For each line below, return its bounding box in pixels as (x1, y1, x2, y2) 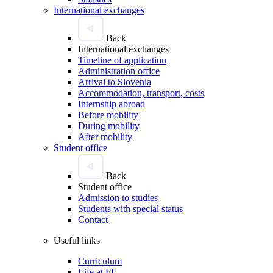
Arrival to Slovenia (78, 76, 151, 87)
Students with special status (78, 203, 183, 214)
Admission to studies (78, 192, 158, 203)
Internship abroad (78, 98, 145, 109)
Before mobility (78, 109, 138, 120)
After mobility (78, 131, 132, 142)
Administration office (78, 65, 160, 76)
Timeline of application (78, 54, 166, 65)
